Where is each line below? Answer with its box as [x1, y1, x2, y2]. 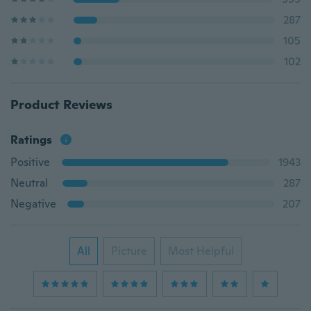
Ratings [10, 133, 52, 147]
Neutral [10, 176, 48, 190]
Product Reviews [10, 96, 112, 112]
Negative [10, 196, 56, 211]
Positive [10, 155, 50, 169]
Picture [111, 244, 147, 258]
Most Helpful [168, 244, 234, 258]
